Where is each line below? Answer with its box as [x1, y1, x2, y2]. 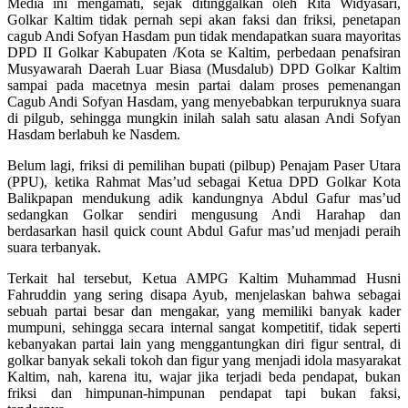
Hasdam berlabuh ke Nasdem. [7, 126, 184, 142]
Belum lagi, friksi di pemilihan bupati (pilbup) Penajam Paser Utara [7, 157, 401, 173]
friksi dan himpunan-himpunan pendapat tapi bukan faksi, [7, 384, 401, 401]
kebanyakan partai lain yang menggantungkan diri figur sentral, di [7, 335, 401, 352]
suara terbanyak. [7, 239, 105, 255]
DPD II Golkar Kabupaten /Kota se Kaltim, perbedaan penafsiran [7, 44, 401, 60]
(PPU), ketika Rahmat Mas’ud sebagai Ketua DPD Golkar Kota [7, 173, 401, 189]
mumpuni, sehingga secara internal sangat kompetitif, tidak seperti [7, 319, 401, 335]
